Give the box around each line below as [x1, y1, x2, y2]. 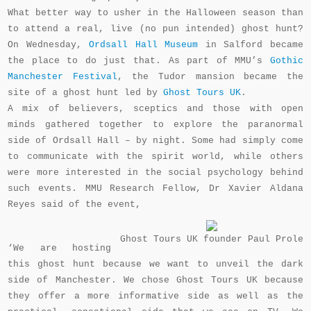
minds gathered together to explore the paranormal [8, 119, 303, 130]
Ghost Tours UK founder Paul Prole [119, 234, 303, 244]
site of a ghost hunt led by [8, 87, 164, 98]
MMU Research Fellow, [85, 183, 201, 194]
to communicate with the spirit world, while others [8, 151, 303, 162]
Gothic [269, 56, 303, 66]
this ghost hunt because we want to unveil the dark [8, 259, 303, 269]
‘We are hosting [8, 243, 111, 253]
